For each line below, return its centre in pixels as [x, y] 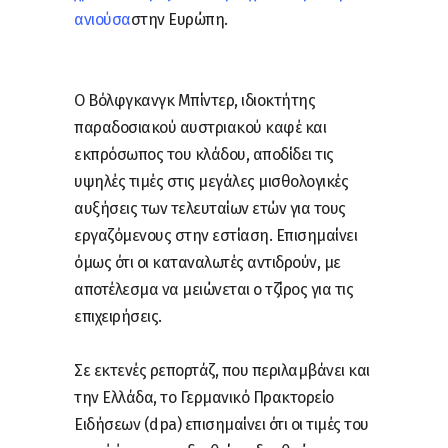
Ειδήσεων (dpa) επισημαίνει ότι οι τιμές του [221, 424]
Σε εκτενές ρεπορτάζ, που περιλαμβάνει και [222, 370]
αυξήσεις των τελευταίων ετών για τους [210, 208]
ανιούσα [102, 19]
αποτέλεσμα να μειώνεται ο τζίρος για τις [213, 289]
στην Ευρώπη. [179, 19]
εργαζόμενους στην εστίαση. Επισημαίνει [215, 235]
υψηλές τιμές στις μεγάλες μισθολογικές [211, 181]
